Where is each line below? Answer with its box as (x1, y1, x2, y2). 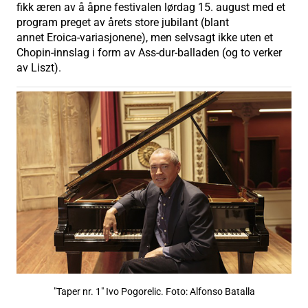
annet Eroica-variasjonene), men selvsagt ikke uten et (16, 30, 273, 44)
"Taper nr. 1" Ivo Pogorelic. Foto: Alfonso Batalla (53, 286, 255, 298)
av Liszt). (16, 60, 61, 74)
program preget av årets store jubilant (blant (16, 15, 229, 29)
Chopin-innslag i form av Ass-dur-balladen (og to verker (16, 45, 282, 59)
